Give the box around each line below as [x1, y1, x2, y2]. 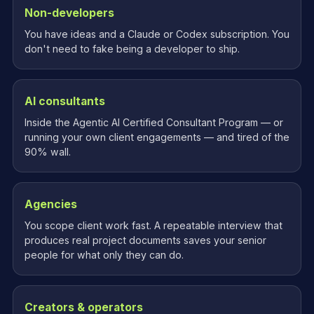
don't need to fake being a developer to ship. [25, 43, 240, 55]
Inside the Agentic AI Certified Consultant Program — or [25, 116, 283, 128]
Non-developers [25, 6, 114, 20]
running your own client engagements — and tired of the [25, 131, 289, 143]
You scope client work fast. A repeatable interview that [25, 219, 282, 231]
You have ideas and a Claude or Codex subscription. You [25, 28, 289, 40]
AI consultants [25, 95, 105, 108]
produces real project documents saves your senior [25, 234, 266, 246]
